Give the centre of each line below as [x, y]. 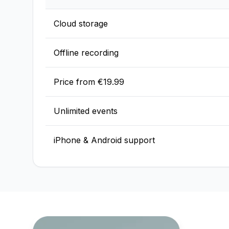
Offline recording [86, 53]
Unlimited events [86, 111]
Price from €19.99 [89, 82]
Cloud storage [81, 24]
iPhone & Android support [104, 140]
